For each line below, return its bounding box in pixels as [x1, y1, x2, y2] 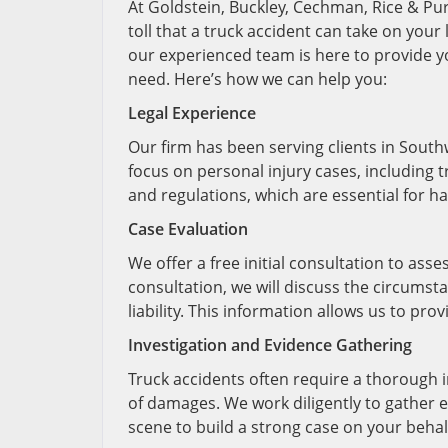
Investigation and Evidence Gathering [128, 334, 412, 356]
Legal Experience [128, 102, 256, 124]
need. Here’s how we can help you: [128, 68, 387, 90]
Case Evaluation [128, 218, 248, 240]
